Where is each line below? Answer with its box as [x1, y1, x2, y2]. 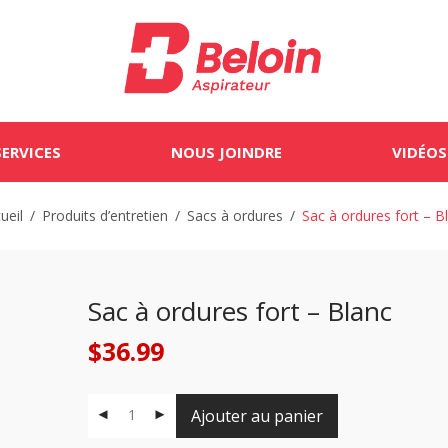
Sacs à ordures [186, 206, 283, 225]
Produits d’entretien [41, 206, 168, 225]
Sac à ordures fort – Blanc [87, 293, 392, 329]
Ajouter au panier [190, 405, 323, 427]
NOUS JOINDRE [170, 142, 282, 162]
